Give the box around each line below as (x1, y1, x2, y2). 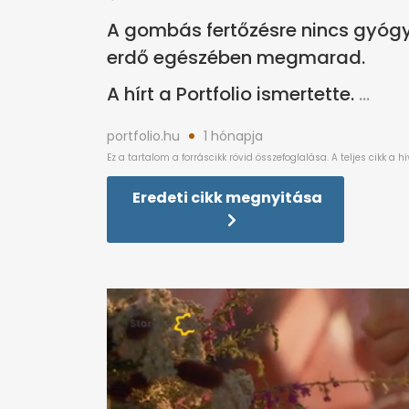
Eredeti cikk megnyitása (132, 187, 322, 209)
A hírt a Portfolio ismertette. (107, 81, 354, 108)
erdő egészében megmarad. (107, 45, 365, 71)
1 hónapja (204, 127, 263, 146)
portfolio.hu (107, 127, 180, 146)
